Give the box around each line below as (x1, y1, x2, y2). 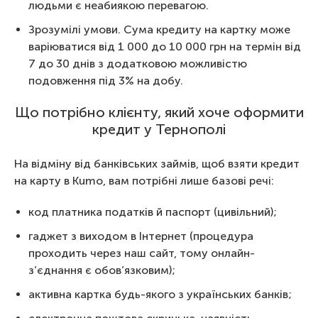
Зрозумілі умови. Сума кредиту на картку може (28, 23, 290, 36)
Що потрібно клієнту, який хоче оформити (14, 104, 304, 121)
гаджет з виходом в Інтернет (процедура (28, 229, 253, 243)
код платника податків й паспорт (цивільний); (28, 205, 277, 219)
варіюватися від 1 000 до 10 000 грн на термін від (28, 40, 301, 53)
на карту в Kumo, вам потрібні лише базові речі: (14, 174, 274, 187)
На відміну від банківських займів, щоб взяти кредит (14, 157, 300, 170)
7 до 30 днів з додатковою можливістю (28, 57, 247, 70)
